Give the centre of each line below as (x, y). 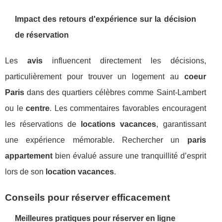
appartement (29, 156)
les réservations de (43, 124)
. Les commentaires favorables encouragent (128, 108)
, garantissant (181, 124)
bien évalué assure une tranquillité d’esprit (129, 156)
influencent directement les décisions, (124, 61)
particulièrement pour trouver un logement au (95, 77)
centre (38, 108)
